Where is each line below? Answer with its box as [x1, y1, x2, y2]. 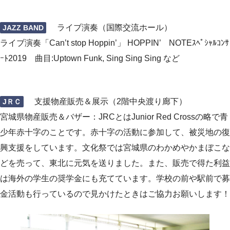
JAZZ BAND [2, 23, 44, 32]
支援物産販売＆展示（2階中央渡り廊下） [26, 97, 187, 106]
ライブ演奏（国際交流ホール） [48, 23, 180, 32]
